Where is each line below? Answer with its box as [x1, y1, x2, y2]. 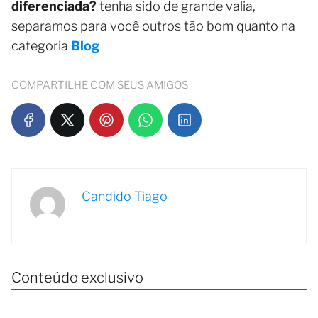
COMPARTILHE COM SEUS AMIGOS [11, 79, 188, 92]
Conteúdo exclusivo [11, 269, 143, 287]
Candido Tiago [82, 189, 168, 204]
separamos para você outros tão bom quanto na [11, 18, 295, 34]
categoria [11, 38, 71, 54]
